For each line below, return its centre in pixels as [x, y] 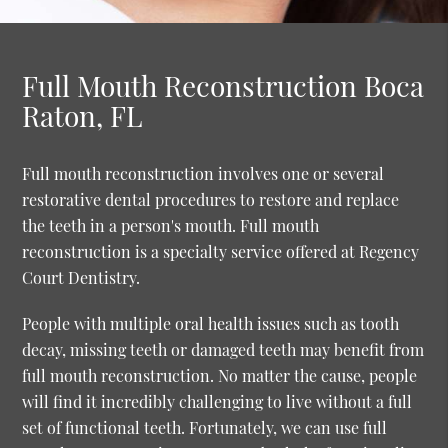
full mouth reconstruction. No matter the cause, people [220, 375]
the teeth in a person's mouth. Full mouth [171, 225]
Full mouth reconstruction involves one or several [203, 173]
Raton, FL [82, 115]
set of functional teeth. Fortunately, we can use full [205, 427]
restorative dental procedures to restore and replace [211, 199]
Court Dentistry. [81, 277]
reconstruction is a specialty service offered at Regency [221, 251]
